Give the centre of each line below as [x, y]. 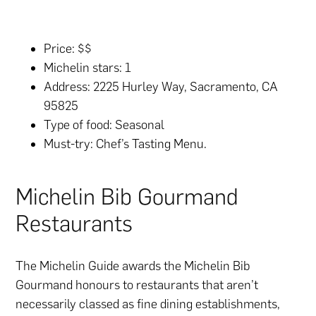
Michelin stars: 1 [88, 68]
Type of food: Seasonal [104, 125]
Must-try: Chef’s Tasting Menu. [126, 144]
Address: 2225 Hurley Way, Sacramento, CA [161, 87]
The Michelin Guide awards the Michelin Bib [133, 266]
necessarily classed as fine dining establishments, [148, 304]
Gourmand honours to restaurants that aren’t [137, 285]
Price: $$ [68, 49]
